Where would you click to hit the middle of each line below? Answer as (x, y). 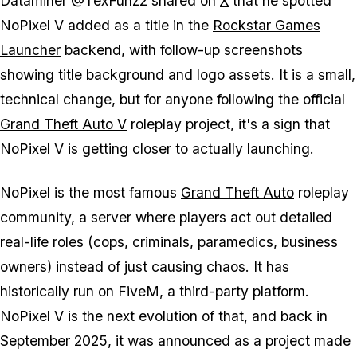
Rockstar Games (267, 25)
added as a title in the (138, 25)
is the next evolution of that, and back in (196, 316)
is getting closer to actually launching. (189, 149)
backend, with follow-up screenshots (182, 50)
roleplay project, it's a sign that (228, 124)
